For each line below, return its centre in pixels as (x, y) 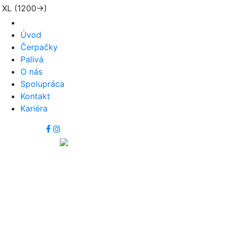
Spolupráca (42, 84)
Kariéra (34, 108)
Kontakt (35, 96)
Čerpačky (39, 47)
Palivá (32, 59)
